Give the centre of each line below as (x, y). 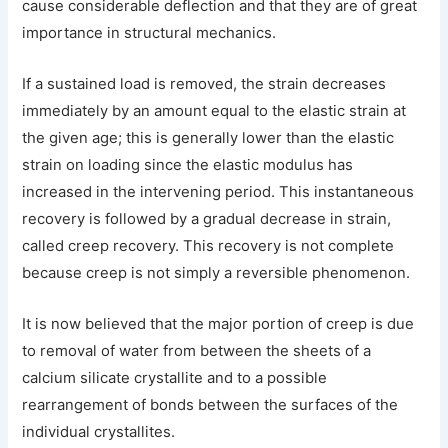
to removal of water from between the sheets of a (197, 350)
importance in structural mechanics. (149, 33)
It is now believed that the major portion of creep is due (218, 323)
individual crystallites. (99, 431)
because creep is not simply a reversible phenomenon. (216, 272)
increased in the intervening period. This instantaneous (218, 191)
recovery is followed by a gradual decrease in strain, (207, 218)
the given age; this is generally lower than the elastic (208, 137)
